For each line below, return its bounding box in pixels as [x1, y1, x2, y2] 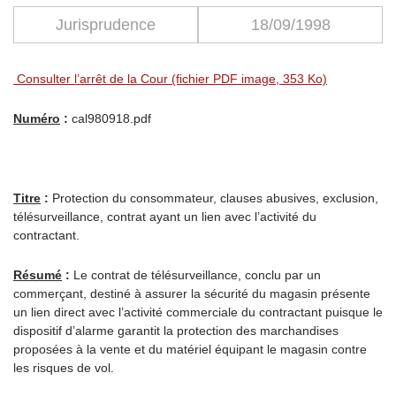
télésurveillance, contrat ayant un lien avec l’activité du [13, 209, 316, 224]
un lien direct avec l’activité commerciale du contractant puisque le [13, 305, 383, 319]
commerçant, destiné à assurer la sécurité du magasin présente [13, 286, 370, 301]
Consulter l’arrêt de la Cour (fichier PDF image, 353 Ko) [13, 72, 327, 86]
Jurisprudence [56, 16, 156, 34]
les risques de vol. [13, 361, 114, 375]
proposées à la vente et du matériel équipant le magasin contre [13, 342, 367, 356]
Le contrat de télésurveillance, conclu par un [70, 268, 321, 282]
